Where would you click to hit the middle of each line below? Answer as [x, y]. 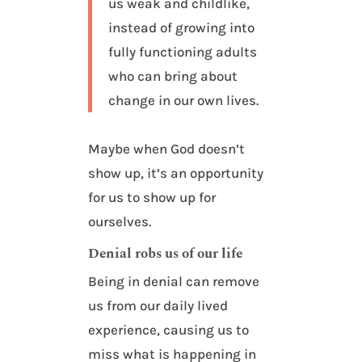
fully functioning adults [183, 52]
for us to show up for [152, 198]
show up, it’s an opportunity [176, 173]
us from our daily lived [158, 306]
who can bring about [173, 76]
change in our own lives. [184, 101]
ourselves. [120, 222]
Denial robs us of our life [166, 254]
